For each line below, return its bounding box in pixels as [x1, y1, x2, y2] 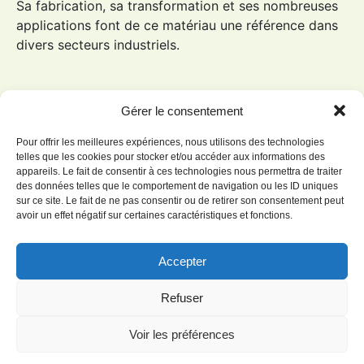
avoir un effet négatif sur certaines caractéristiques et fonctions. [16, 210, 292, 221]
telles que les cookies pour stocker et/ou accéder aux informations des [16, 151, 325, 162]
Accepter [158, 253, 206, 268]
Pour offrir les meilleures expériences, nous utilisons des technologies [16, 136, 324, 148]
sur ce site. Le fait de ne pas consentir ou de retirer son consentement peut [16, 195, 344, 206]
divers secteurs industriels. [16, 37, 180, 53]
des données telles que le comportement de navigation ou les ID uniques [16, 180, 338, 192]
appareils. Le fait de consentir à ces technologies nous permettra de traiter [16, 166, 342, 177]
